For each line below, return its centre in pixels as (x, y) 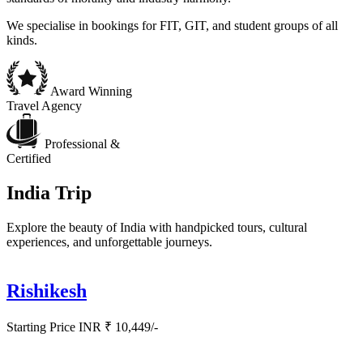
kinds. (22, 40)
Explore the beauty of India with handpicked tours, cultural (157, 227)
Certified (29, 158)
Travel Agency (44, 105)
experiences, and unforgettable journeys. (109, 241)
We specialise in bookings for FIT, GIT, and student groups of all (172, 25)
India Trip (49, 192)
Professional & (82, 143)
